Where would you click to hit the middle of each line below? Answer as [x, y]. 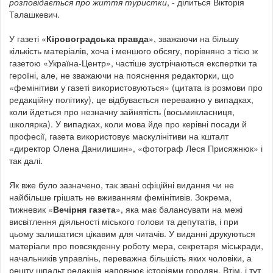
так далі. [26, 160]
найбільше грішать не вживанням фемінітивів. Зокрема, [120, 197]
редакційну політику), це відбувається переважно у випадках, [131, 99]
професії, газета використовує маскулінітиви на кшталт [119, 136]
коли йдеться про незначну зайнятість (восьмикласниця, [122, 111]
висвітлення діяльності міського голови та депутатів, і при [124, 221]
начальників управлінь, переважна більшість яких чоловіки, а [130, 257]
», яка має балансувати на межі [179, 209]
